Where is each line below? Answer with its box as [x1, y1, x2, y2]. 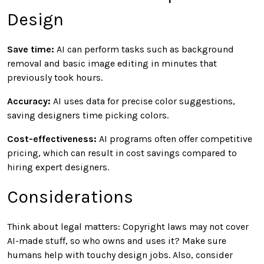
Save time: [7, 43, 54, 55]
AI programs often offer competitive [97, 133, 252, 144]
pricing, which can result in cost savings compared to [7, 147, 237, 159]
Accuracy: [7, 95, 51, 107]
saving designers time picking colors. [7, 109, 169, 121]
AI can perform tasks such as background [54, 43, 234, 55]
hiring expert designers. [7, 161, 109, 173]
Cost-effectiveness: [7, 133, 97, 144]
